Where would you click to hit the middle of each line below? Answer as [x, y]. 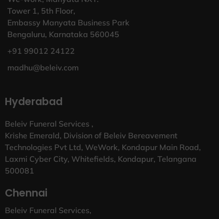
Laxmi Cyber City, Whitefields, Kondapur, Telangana [101, 159]
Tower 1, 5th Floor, [41, 11]
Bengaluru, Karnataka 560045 [63, 34]
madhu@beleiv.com [43, 67]
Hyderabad [34, 101]
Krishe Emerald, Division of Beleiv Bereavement [91, 135]
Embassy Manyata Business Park [68, 22]
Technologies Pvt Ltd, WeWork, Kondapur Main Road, [103, 147]
